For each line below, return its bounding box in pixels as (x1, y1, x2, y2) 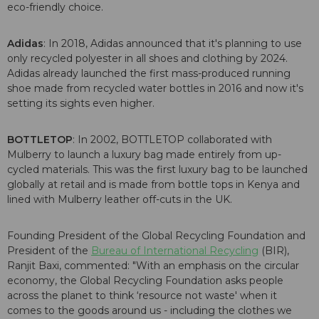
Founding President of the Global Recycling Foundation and (7, 229, 305, 243)
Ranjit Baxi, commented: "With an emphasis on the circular (7, 259, 299, 273)
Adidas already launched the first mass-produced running (7, 67, 291, 80)
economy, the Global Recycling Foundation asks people (7, 274, 283, 288)
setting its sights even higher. (7, 97, 155, 110)
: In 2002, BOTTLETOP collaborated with (73, 133, 272, 147)
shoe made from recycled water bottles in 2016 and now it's (7, 82, 303, 95)
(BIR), (258, 244, 289, 258)
